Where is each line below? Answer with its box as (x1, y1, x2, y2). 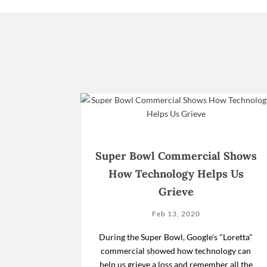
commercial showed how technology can (101, 245, 251, 256)
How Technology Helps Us (108, 166, 244, 181)
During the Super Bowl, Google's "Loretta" (99, 231, 253, 242)
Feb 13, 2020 (151, 209, 200, 218)
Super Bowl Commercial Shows (95, 148, 257, 163)
